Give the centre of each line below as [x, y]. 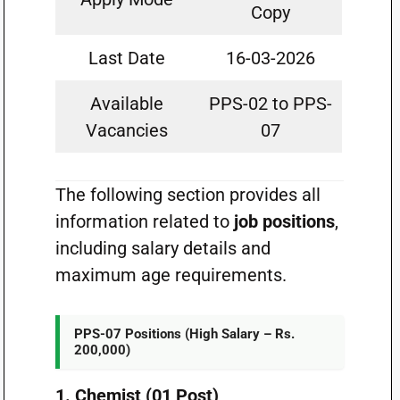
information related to [144, 221]
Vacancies [127, 130]
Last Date [127, 58]
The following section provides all [187, 195]
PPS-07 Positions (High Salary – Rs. [184, 334]
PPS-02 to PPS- [270, 104]
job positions [284, 221]
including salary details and [162, 248]
